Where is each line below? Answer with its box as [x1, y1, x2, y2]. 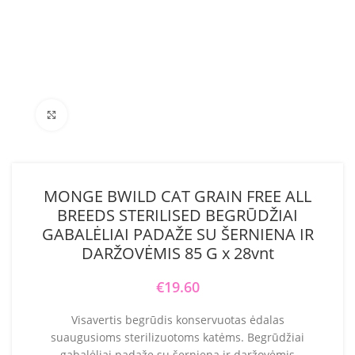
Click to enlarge [67, 107, 143, 122]
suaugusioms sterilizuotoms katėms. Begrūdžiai [51, 329, 304, 345]
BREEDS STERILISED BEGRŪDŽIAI [57, 204, 298, 226]
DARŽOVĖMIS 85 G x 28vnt [81, 242, 274, 264]
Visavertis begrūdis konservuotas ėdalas [71, 311, 284, 327]
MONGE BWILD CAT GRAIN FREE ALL [44, 185, 311, 207]
